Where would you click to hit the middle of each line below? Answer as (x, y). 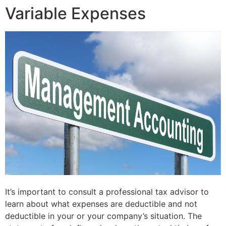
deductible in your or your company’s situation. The (103, 216)
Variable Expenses (75, 13)
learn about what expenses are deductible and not (101, 204)
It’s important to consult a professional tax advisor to (107, 191)
